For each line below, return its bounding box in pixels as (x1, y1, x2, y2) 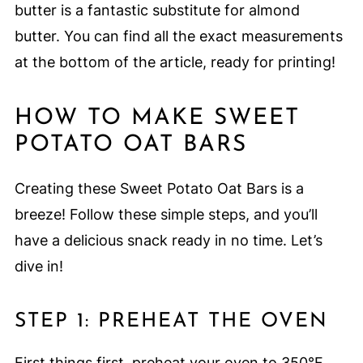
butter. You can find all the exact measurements (14, 28, 343, 45)
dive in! (14, 258, 63, 275)
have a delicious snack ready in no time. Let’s (14, 232, 322, 250)
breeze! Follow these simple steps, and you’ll (14, 206, 318, 224)
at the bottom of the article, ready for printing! (14, 53, 335, 71)
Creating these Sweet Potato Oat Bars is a (14, 180, 304, 198)
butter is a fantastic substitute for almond (14, 2, 300, 19)
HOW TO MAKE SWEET (14, 107, 300, 130)
